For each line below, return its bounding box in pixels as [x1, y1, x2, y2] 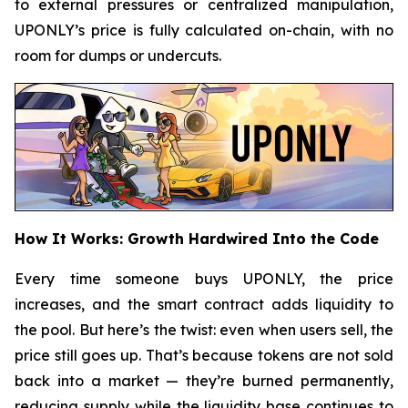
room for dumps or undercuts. [15, 46, 221, 65]
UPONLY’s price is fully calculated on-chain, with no [15, 21, 393, 39]
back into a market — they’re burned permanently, [15, 371, 393, 390]
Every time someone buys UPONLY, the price [15, 269, 393, 288]
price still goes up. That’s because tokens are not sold [15, 345, 393, 364]
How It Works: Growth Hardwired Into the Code [15, 229, 379, 248]
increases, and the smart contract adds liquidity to [15, 294, 393, 313]
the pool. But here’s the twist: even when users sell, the [15, 320, 393, 339]
